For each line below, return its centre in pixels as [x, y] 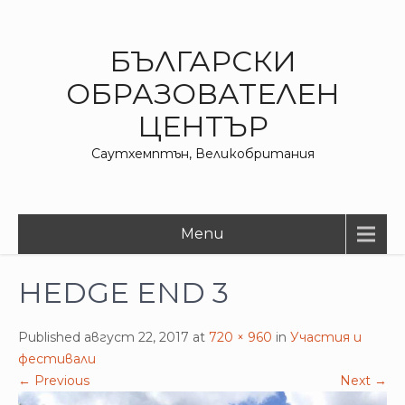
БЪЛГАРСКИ [202, 61]
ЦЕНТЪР [202, 126]
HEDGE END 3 [123, 292]
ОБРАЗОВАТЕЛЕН [202, 94]
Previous [60, 381]
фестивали [57, 359]
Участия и [326, 337]
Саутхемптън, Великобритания [202, 154]
